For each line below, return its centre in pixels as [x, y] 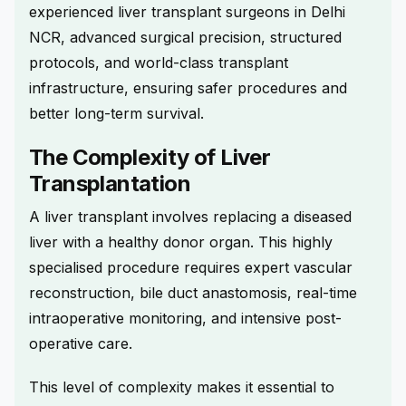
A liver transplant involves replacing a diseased [190, 216]
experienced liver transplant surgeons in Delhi [187, 11]
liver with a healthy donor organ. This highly [181, 242]
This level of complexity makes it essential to [182, 387]
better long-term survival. [116, 113]
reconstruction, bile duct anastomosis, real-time [193, 292]
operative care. [81, 343]
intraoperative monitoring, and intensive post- [185, 318]
